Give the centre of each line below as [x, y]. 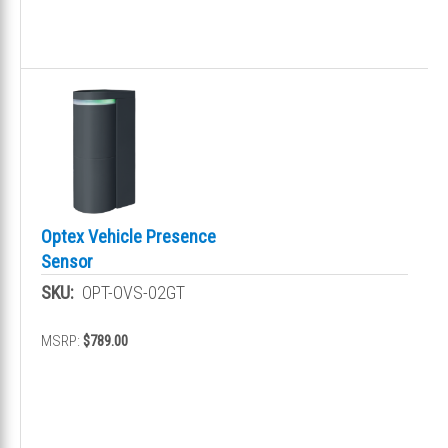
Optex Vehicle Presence [128, 236]
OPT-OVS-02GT [133, 292]
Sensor [67, 261]
